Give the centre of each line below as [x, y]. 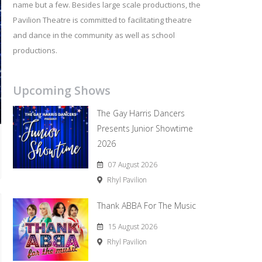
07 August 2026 [133, 165]
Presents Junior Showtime [145, 128]
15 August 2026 [133, 227]
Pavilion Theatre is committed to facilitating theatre [102, 20]
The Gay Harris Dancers [141, 113]
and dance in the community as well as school [94, 35]
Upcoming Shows [61, 90]
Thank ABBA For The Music [147, 206]
